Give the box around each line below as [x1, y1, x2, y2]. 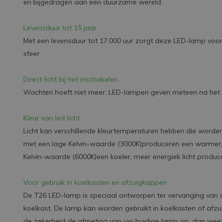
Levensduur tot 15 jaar [23, 23, 97, 32]
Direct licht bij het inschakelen [23, 75, 118, 84]
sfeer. [23, 49, 43, 58]
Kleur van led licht [23, 113, 80, 122]
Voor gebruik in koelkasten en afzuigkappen [23, 178, 167, 187]
